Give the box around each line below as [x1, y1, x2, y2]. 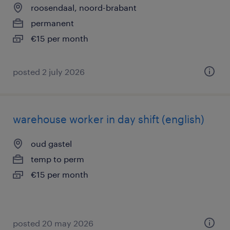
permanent [31, 18, 74, 28]
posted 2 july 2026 [13, 67, 85, 76]
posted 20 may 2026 [13, 218, 93, 228]
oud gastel [31, 139, 72, 148]
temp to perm [31, 154, 84, 164]
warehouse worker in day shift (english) [13, 113, 204, 125]
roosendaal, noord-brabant [31, 3, 137, 12]
